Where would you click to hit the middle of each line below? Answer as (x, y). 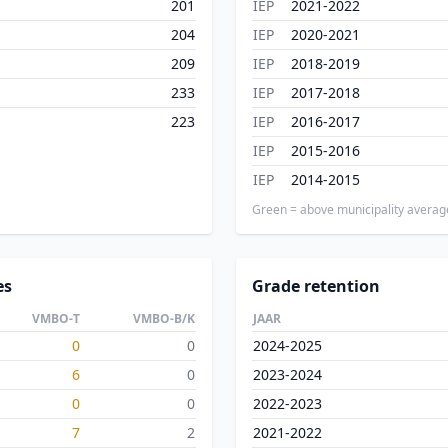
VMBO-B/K (164, 318)
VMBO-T (56, 318)
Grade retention (316, 286)
